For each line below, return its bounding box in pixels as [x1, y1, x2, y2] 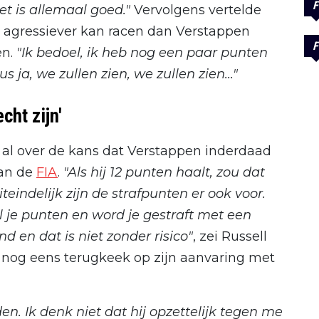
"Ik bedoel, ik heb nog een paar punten [16, 44, 268, 61]
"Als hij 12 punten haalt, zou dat [63, 164, 265, 180]
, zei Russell [193, 228, 267, 244]
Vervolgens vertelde [134, 1, 261, 18]
